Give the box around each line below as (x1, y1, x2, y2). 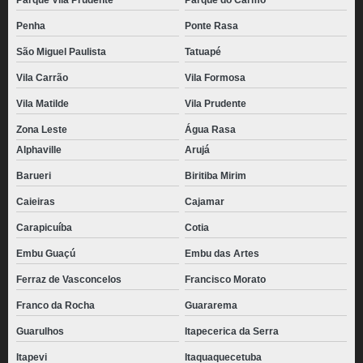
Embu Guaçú (16, 248, 75, 259)
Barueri (16, 170, 51, 181)
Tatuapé (184, 46, 221, 58)
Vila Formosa (184, 72, 246, 83)
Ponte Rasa (184, 20, 238, 32)
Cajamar (184, 196, 224, 207)
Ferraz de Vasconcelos (16, 274, 122, 285)
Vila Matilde (16, 98, 69, 109)
